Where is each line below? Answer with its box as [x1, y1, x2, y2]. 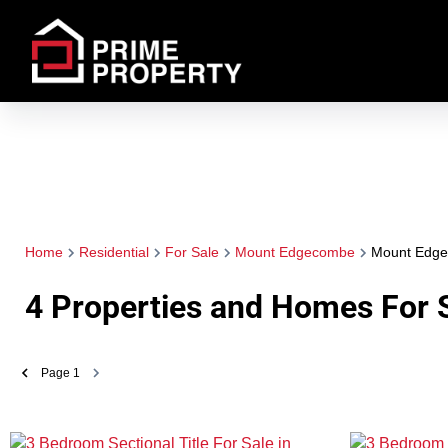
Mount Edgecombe [234, 244, 355, 260]
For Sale [164, 244, 219, 260]
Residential [78, 244, 149, 260]
